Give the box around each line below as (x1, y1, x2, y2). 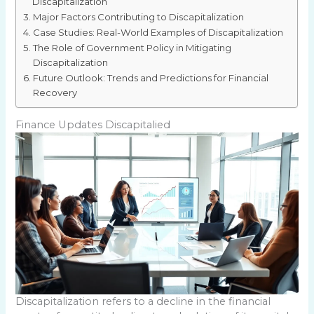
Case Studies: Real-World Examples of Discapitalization (33, 26, 284, 38)
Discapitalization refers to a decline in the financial (15, 294, 271, 308)
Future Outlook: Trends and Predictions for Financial (33, 71, 269, 83)
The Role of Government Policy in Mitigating (33, 41, 232, 53)
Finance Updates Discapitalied (15, 118, 171, 132)
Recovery (33, 86, 78, 98)
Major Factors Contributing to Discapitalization (33, 11, 245, 22)
